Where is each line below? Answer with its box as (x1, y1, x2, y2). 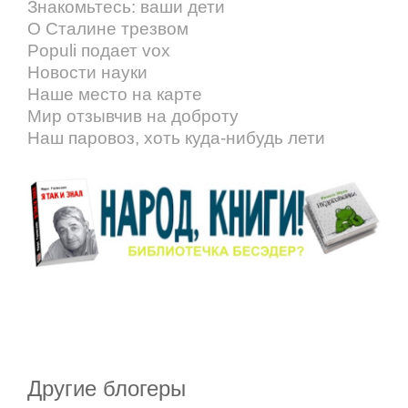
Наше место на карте (27, 84, 202, 104)
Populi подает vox (27, 40, 170, 60)
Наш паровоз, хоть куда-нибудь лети (27, 127, 325, 148)
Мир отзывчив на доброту (27, 106, 239, 126)
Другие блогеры (27, 376, 186, 402)
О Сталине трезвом (27, 18, 189, 38)
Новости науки (27, 62, 148, 82)
